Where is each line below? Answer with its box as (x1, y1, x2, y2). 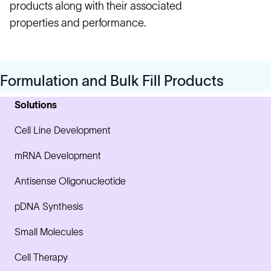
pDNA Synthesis (15, 201, 83, 212)
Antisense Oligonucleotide (15, 175, 126, 186)
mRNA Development (15, 150, 101, 161)
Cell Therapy (15, 252, 68, 263)
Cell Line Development (15, 125, 111, 135)
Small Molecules (15, 226, 83, 237)
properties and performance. (10, 17, 146, 29)
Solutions (15, 99, 57, 110)
